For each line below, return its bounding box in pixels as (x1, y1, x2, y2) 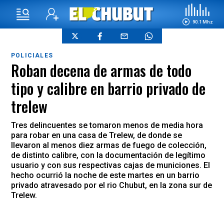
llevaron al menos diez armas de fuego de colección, (11, 140, 206, 150)
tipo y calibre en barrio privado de (11, 77, 205, 99)
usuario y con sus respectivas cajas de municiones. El (11, 160, 210, 170)
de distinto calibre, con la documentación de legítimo (11, 150, 205, 160)
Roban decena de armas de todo (11, 59, 191, 81)
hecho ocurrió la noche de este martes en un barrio (11, 170, 199, 180)
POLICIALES (11, 52, 53, 59)
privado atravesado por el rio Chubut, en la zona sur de (11, 180, 212, 190)
